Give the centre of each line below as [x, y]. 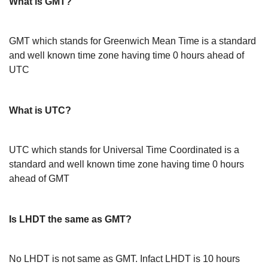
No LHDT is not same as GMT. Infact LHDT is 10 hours [124, 259]
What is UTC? [40, 110]
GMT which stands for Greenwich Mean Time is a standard [133, 41]
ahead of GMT [39, 179]
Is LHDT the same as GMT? [70, 219]
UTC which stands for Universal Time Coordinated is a [124, 150]
